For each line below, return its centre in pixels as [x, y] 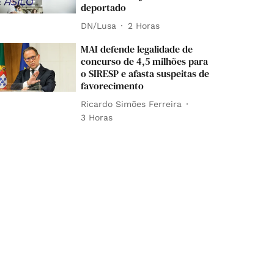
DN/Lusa [99, 25]
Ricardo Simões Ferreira [131, 104]
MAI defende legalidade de [137, 49]
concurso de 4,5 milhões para [145, 61]
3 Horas [97, 118]
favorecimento [113, 86]
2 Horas [144, 25]
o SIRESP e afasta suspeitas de [145, 74]
